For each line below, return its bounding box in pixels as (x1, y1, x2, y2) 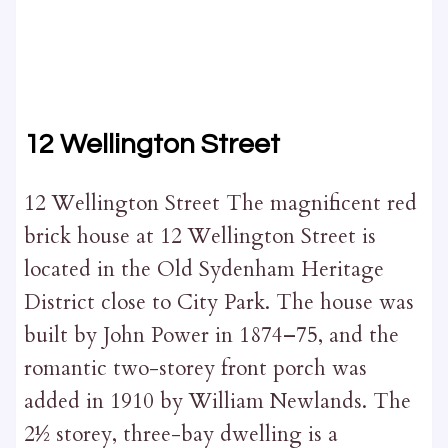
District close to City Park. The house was (23, 287, 414, 317)
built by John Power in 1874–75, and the (23, 320, 399, 350)
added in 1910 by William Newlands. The (23, 386, 411, 416)
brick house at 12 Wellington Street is (23, 221, 376, 251)
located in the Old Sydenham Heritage (23, 254, 384, 284)
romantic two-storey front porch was (23, 353, 367, 383)
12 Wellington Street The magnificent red (23, 188, 417, 218)
